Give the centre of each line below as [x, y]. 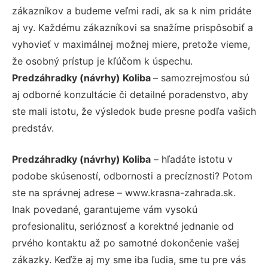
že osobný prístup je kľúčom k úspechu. [102, 61]
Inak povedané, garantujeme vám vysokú [105, 209]
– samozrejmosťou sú [201, 77]
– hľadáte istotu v [192, 159]
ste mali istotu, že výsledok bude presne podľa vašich [134, 111]
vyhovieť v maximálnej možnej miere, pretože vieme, [131, 44]
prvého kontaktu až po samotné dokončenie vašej [126, 243]
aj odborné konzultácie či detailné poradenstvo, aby [130, 94]
